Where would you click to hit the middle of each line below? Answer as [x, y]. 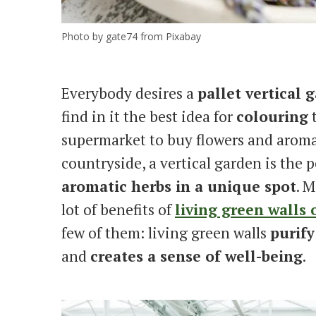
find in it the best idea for [149, 116]
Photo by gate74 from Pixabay [131, 36]
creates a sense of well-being [196, 256]
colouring [272, 116]
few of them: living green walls [166, 232]
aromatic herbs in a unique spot [179, 186]
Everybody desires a [129, 93]
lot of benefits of [118, 209]
